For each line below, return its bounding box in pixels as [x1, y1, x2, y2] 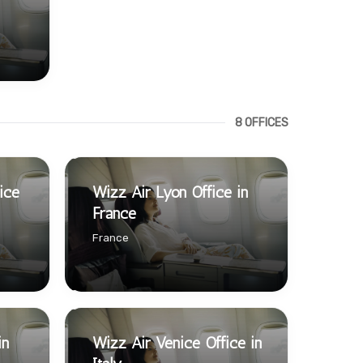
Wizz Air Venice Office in [92, 332, 262, 352]
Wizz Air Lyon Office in [92, 181, 248, 202]
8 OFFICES [235, 116, 288, 130]
